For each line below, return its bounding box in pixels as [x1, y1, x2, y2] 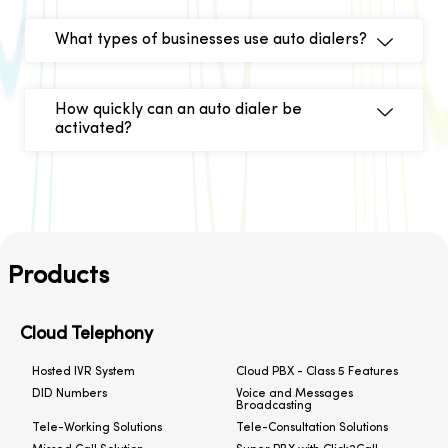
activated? [55, 121, 132, 138]
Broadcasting [236, 400, 312, 413]
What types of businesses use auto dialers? [55, 32, 367, 49]
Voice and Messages [236, 388, 353, 401]
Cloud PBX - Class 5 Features [236, 366, 398, 379]
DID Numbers [32, 388, 107, 401]
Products [8, 264, 109, 290]
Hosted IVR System [32, 366, 135, 379]
